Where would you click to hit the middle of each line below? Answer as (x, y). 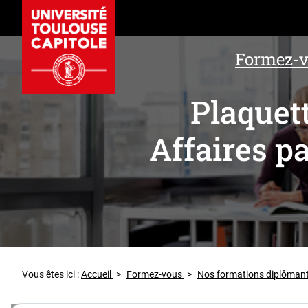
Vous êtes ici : (52, 274)
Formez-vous (155, 274)
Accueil (97, 274)
